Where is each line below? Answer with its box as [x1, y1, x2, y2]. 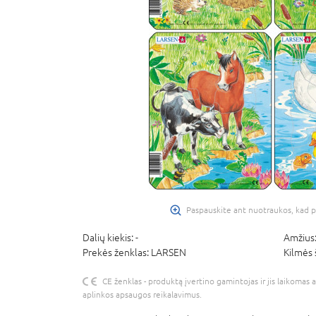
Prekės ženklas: [83, 246, 151, 258]
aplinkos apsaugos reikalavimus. [83, 289, 202, 300]
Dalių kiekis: [83, 231, 135, 243]
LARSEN [151, 246, 186, 258]
